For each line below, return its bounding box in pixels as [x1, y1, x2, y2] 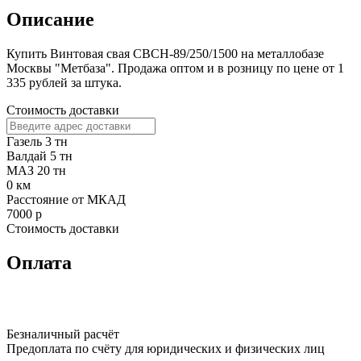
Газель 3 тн [6, 134, 68, 148]
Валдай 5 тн [6, 148, 73, 163]
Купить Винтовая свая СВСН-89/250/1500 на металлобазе [6, 46, 324, 60]
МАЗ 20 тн [6, 163, 66, 177]
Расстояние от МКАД [6, 192, 126, 206]
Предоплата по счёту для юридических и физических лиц [6, 341, 325, 355]
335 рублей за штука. [6, 75, 122, 89]
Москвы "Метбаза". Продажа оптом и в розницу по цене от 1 [6, 60, 344, 75]
